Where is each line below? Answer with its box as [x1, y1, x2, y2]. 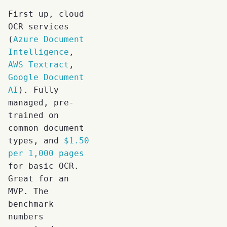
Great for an [8, 173, 69, 183]
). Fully [18, 85, 59, 95]
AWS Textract [8, 59, 69, 69]
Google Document [8, 72, 84, 82]
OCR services [8, 21, 69, 31]
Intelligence [8, 47, 69, 57]
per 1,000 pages [8, 148, 84, 158]
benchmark [8, 199, 54, 209]
